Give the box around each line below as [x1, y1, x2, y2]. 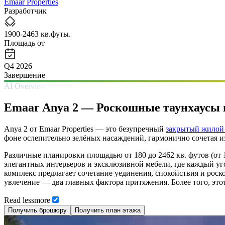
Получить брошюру [8, 206, 67, 214]
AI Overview [4, 81, 46, 90]
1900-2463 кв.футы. [4, 29, 71, 38]
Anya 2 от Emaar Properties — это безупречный [4, 124, 166, 133]
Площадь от [4, 38, 45, 47]
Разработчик [4, 6, 47, 15]
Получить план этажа [75, 206, 141, 214]
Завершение [4, 70, 45, 79]
